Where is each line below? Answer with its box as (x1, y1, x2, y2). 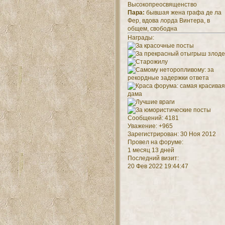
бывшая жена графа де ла (144, 9, 221, 17)
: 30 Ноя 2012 (177, 131, 216, 138)
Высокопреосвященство (127, 1, 197, 9)
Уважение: (127, 123, 157, 130)
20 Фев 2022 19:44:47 (127, 163, 188, 170)
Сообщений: (127, 115, 163, 122)
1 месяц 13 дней (127, 147, 174, 154)
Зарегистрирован (127, 131, 177, 138)
